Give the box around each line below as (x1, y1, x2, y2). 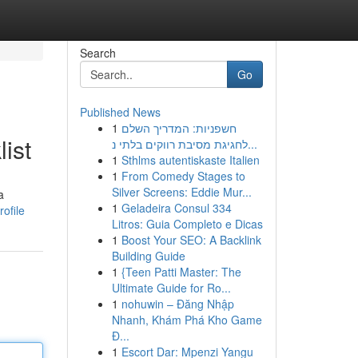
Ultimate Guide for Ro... (111, 280, 231, 296)
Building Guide (111, 248, 185, 264)
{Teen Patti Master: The (121, 264, 241, 280)
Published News (79, 104, 161, 120)
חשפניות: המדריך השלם (121, 120, 237, 136)
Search (79, 45, 116, 61)
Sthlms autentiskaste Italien (121, 152, 260, 168)
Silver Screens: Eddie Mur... (111, 184, 252, 200)
